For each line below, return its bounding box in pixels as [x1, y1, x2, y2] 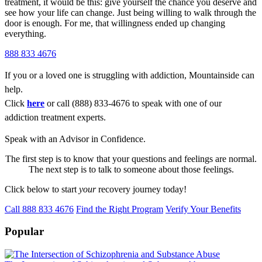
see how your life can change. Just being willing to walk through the [5, 7, 256, 18]
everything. [5, 28, 46, 39]
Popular [5, 225, 44, 238]
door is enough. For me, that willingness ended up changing [5, 18, 225, 28]
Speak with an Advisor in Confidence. [5, 133, 146, 144]
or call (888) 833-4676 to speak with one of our [44, 98, 222, 108]
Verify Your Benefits [166, 204, 241, 214]
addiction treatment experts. [5, 112, 106, 122]
